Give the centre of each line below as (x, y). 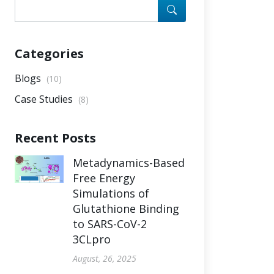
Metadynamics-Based (129, 163)
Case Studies (45, 99)
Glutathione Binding (126, 209)
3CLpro (92, 239)
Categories (49, 54)
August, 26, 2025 (105, 258)
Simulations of (111, 193)
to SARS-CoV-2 (110, 224)
